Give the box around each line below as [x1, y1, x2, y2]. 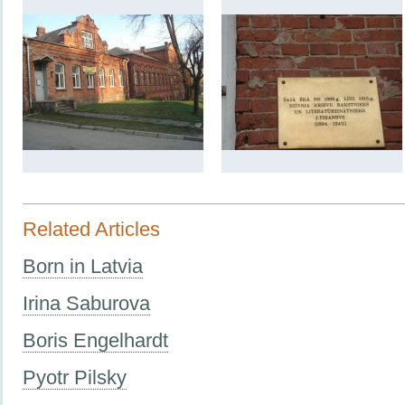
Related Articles [23, 217, 160, 240]
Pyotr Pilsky [23, 365, 127, 389]
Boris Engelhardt [23, 328, 168, 352]
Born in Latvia [23, 254, 143, 278]
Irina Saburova [23, 291, 150, 315]
